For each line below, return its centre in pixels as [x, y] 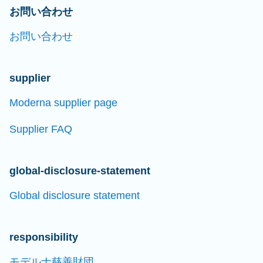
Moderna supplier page [63, 103]
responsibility [44, 237]
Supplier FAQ [41, 129]
